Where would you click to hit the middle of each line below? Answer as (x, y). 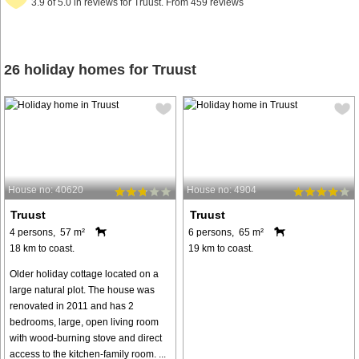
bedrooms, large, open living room (84, 322)
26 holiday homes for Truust (100, 70)
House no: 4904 (222, 190)
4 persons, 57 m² (47, 232)
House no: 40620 (46, 190)
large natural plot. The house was (82, 290)
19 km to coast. (221, 248)
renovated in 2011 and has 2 (72, 306)
